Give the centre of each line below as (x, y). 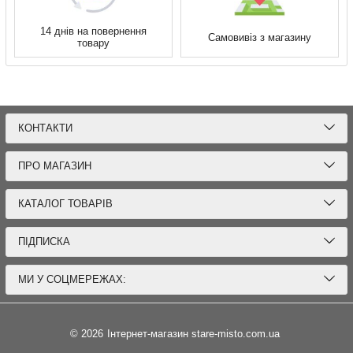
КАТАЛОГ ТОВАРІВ (65, 204)
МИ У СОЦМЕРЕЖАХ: (72, 279)
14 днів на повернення (93, 31)
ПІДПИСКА (44, 242)
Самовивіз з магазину (260, 37)
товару (93, 43)
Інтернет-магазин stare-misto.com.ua (193, 334)
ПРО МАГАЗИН (55, 166)
